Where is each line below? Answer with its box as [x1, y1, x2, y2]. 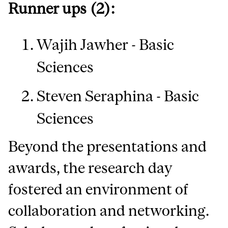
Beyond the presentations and [8, 138, 207, 155]
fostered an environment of [8, 181, 189, 198]
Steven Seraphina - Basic [37, 87, 199, 104]
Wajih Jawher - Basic [37, 36, 175, 53]
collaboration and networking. [8, 202, 210, 219]
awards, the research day [8, 159, 173, 177]
